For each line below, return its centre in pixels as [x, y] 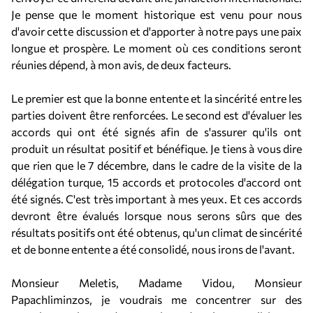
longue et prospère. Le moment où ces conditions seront [156, 48]
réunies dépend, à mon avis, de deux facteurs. [121, 65]
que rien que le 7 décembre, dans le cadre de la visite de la [156, 165]
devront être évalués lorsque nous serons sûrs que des [156, 216]
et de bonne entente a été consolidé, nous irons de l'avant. [153, 249]
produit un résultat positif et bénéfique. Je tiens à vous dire [156, 148]
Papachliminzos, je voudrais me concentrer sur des [156, 299]
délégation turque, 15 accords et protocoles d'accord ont [156, 182]
